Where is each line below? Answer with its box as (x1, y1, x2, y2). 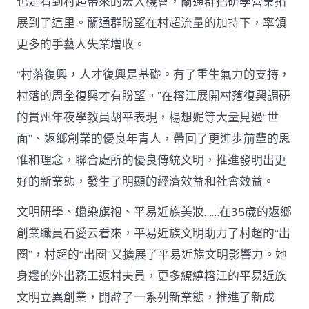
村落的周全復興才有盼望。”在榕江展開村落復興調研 (17, 88, 291, 105)
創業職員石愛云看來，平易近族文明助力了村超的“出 (17, 226, 291, 242)
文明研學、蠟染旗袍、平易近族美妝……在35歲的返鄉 (17, 204, 292, 221)
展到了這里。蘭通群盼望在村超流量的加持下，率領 (17, 15, 287, 32)
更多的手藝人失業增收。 (17, 37, 146, 53)
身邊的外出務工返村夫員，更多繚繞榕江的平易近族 (17, 268, 287, 285)
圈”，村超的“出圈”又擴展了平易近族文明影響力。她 (17, 247, 288, 263)
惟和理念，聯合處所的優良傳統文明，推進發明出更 (17, 152, 287, 169)
